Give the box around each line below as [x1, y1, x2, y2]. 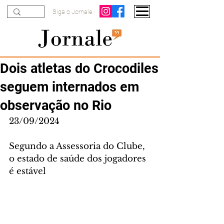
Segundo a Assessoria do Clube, [9, 141, 147, 151]
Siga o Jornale [52, 8, 92, 15]
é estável [9, 166, 46, 176]
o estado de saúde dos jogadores [9, 153, 148, 164]
